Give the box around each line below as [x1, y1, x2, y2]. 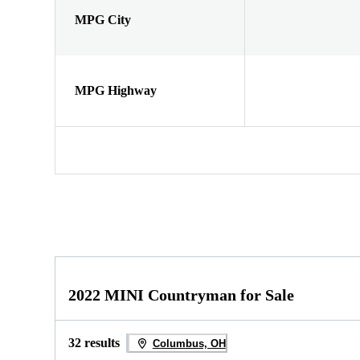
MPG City [75, 12, 131, 27]
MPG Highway [75, 83, 157, 97]
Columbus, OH [152, 337, 226, 350]
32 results [68, 336, 120, 350]
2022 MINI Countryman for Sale [68, 286, 294, 305]
